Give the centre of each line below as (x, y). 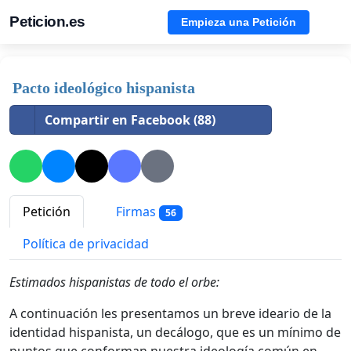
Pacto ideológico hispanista (104, 88)
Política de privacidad (86, 244)
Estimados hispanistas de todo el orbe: (114, 282)
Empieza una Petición (239, 22)
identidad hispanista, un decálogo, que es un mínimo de (175, 333)
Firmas (136, 212)
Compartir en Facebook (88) (130, 120)
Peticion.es (47, 22)
